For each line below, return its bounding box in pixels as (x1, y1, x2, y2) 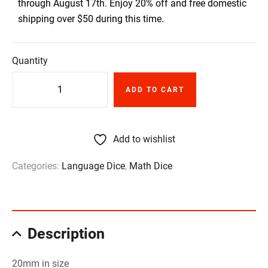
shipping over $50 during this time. (18, 13, 164, 25)
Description (28, 224, 105, 242)
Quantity (12, 55, 48, 66)
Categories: (12, 160, 62, 172)
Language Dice (62, 160, 125, 172)
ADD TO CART (126, 86, 184, 94)
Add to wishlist (113, 133, 175, 145)
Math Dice (129, 160, 172, 172)
